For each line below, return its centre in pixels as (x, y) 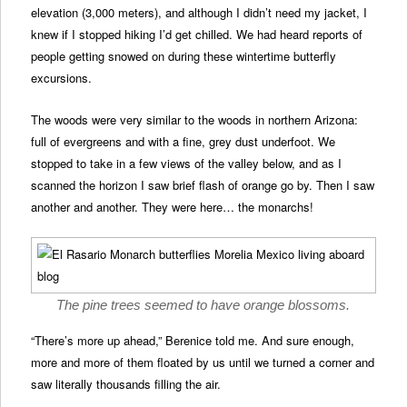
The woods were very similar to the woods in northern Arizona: (195, 119)
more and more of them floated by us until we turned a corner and (203, 362)
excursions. (62, 78)
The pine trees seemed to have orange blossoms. (203, 304)
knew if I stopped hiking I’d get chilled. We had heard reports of (197, 35)
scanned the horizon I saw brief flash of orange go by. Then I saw (203, 184)
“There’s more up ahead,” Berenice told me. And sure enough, (193, 340)
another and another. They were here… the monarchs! (173, 206)
